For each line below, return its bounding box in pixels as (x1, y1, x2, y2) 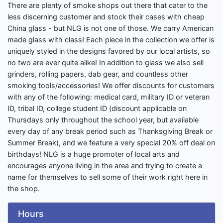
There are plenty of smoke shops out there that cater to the (7, 1, 208, 10)
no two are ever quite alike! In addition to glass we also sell (7, 58, 204, 67)
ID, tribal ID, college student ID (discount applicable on (7, 104, 187, 113)
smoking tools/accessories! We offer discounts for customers (7, 81, 215, 90)
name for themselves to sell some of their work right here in (7, 173, 208, 182)
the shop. (7, 184, 40, 193)
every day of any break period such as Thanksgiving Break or (7, 127, 213, 136)
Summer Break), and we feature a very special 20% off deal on (7, 138, 215, 147)
